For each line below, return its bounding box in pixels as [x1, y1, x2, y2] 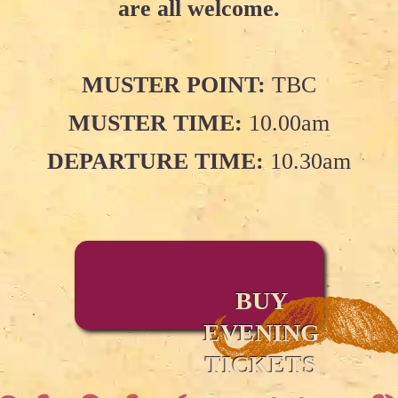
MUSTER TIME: [68, 110, 243, 137]
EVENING [203, 319, 320, 347]
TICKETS [205, 351, 317, 379]
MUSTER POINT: [82, 72, 266, 99]
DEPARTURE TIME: [47, 148, 264, 175]
